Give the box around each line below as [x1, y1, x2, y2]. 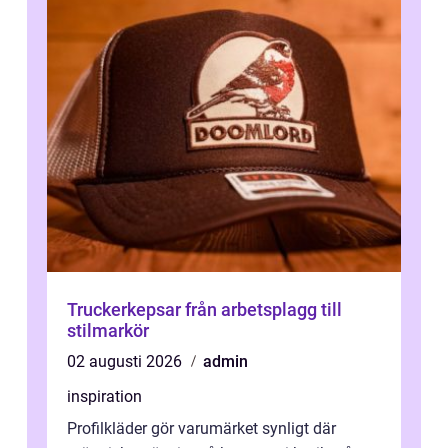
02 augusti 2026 [67, 352, 186, 372]
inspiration [67, 387, 142, 407]
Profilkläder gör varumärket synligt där [67, 419, 336, 439]
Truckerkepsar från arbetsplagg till [67, 299, 185, 321]
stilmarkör [67, 320, 149, 342]
